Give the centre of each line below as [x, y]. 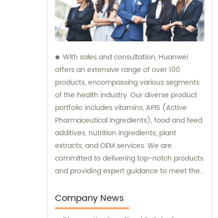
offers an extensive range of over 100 [118, 70]
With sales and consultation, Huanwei [125, 57]
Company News [89, 199]
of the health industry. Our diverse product [126, 95]
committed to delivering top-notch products [129, 159]
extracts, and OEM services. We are [113, 146]
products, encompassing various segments [127, 83]
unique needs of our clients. [101, 184]
